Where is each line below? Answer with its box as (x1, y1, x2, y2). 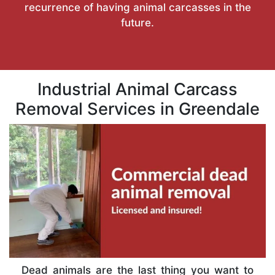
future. (121, 16, 154, 29)
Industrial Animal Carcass (37, 79, 238, 99)
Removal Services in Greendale (15, 98, 260, 119)
